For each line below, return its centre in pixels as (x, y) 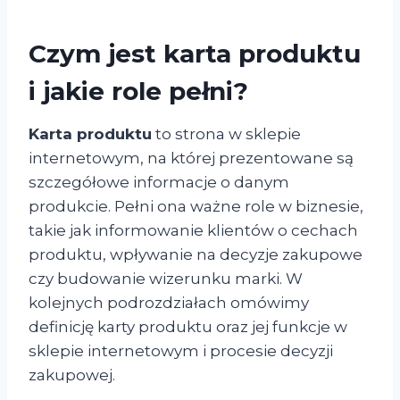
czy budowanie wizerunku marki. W (166, 278)
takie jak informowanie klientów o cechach (193, 230)
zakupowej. (72, 375)
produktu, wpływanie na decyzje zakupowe (196, 254)
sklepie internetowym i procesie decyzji (181, 350)
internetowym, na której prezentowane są (191, 158)
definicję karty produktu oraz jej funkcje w (188, 326)
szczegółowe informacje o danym (159, 182)
